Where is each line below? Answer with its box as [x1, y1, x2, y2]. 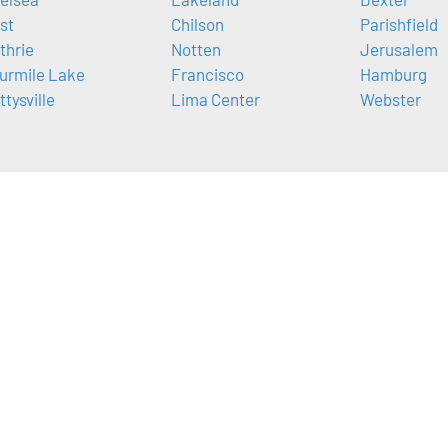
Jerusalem [360, 39, 438, 60]
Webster [360, 89, 421, 110]
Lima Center [170, 89, 260, 110]
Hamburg [360, 64, 427, 85]
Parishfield [360, 14, 438, 35]
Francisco [170, 64, 244, 85]
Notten [170, 39, 221, 60]
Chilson [170, 14, 224, 35]
